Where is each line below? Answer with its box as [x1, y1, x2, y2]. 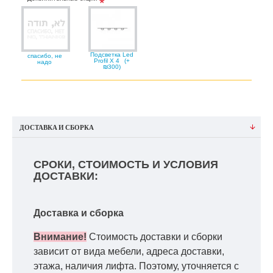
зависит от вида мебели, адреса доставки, [34, 246, 224, 257]
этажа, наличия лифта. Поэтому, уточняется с [34, 260, 239, 271]
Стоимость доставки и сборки [89, 231, 222, 242]
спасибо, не [27, 52, 62, 59]
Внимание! [34, 231, 87, 242]
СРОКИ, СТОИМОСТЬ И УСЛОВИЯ [34, 158, 218, 171]
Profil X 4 [93, 57, 121, 64]
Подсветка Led [90, 51, 133, 58]
